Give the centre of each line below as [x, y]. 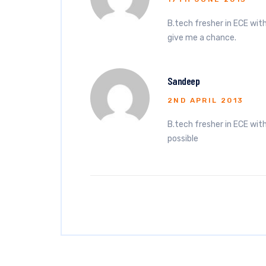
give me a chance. [202, 38]
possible [183, 139]
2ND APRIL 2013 [206, 100]
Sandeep [184, 81]
